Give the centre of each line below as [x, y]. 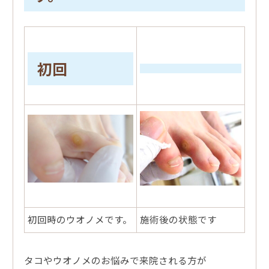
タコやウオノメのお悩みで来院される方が [115, 260]
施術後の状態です [178, 219]
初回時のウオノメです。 [80, 219]
